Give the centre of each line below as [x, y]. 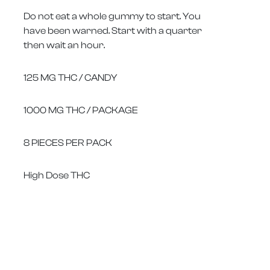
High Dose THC [57, 175]
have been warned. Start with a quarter [113, 30]
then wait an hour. [64, 45]
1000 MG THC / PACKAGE [81, 110]
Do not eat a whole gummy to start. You [112, 16]
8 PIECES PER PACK [68, 143]
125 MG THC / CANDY [70, 77]
